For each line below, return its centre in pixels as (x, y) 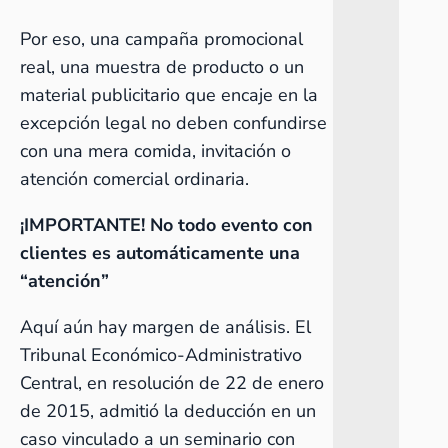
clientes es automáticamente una (160, 253)
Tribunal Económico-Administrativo (161, 355)
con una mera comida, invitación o (155, 151)
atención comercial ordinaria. (134, 179)
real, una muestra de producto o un (162, 67)
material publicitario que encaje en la (169, 95)
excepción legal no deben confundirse (173, 123)
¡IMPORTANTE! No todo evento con (166, 225)
